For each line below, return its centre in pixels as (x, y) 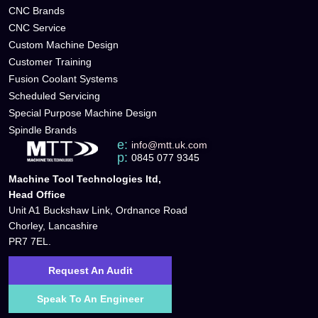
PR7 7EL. (30, 242)
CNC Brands (37, 11)
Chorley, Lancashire (55, 226)
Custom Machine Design (64, 45)
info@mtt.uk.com (169, 145)
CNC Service (37, 28)
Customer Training (50, 62)
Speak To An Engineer (90, 299)
